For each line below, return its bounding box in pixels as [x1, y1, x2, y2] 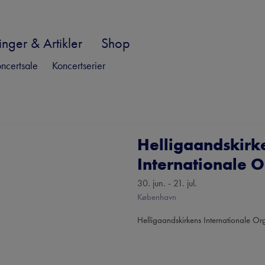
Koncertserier [52, 58, 105, 72]
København [137, 191, 176, 203]
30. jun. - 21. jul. [137, 177, 197, 189]
